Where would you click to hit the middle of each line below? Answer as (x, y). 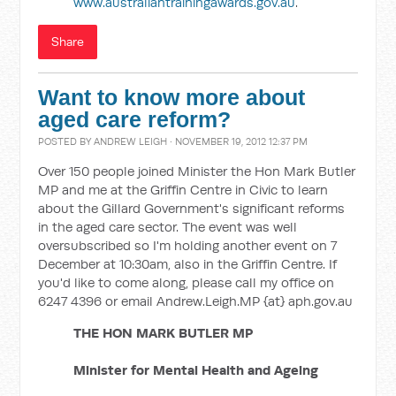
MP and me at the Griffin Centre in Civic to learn (183, 190)
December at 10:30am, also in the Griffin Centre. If (188, 264)
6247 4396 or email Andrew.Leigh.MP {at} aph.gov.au (196, 301)
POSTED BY (66, 141)
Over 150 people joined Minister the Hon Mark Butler (197, 171)
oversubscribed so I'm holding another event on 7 (188, 245)
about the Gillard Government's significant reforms (192, 208)
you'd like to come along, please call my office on (187, 282)
